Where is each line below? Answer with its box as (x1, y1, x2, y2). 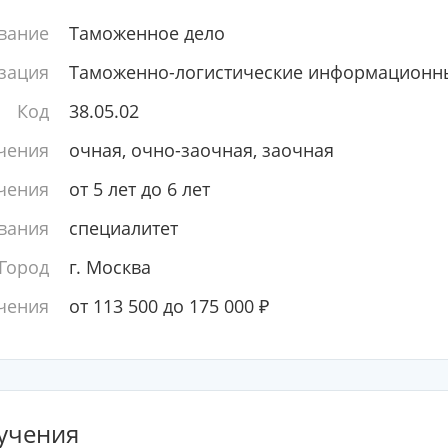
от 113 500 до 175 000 (68, 294, 259, 318)
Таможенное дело (68, 21, 225, 45)
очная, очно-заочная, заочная (68, 138, 334, 162)
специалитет (68, 216, 178, 240)
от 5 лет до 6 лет (68, 177, 210, 201)
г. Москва (68, 255, 151, 279)
